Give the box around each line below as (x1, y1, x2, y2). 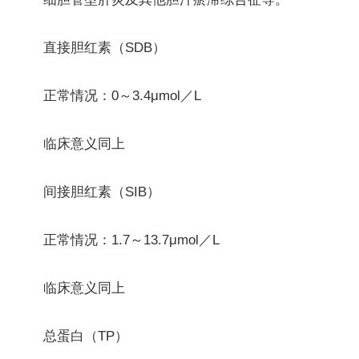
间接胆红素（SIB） (43, 184, 160, 200)
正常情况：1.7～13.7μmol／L (43, 232, 220, 248)
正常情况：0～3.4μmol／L (43, 87, 201, 103)
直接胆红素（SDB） (43, 39, 166, 55)
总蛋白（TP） (43, 328, 128, 344)
